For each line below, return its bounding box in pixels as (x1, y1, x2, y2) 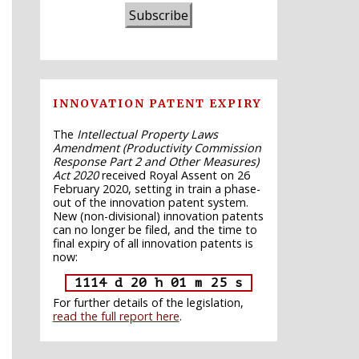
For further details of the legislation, (52, 294, 244, 310)
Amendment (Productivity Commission (52, 139, 261, 155)
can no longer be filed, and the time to (52, 221, 257, 237)
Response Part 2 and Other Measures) (52, 153, 259, 169)
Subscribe (128, 6, 188, 24)
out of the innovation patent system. (52, 194, 248, 210)
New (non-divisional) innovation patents (52, 208, 264, 224)
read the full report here (52, 308, 179, 324)
